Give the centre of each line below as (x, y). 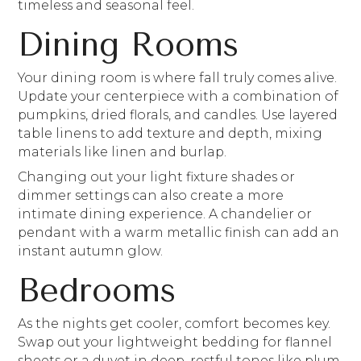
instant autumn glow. (92, 251)
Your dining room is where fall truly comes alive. (178, 78)
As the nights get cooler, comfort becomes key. (174, 324)
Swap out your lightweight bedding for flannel (175, 342)
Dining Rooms (129, 44)
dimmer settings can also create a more (151, 195)
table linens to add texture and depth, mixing (170, 133)
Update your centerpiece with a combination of (178, 96)
